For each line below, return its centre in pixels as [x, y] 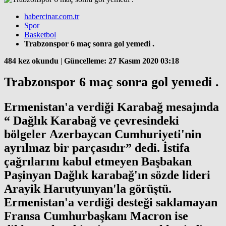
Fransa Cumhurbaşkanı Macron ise [96, 216]
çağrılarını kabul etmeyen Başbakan [98, 162]
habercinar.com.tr [52, 16]
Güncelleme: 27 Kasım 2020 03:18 [122, 61]
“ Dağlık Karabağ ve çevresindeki [92, 121]
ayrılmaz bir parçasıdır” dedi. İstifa [97, 148]
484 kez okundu [31, 61]
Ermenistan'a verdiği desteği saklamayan [111, 203]
